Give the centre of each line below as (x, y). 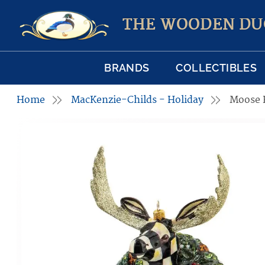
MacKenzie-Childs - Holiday (137, 100)
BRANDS (127, 68)
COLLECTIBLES (216, 68)
